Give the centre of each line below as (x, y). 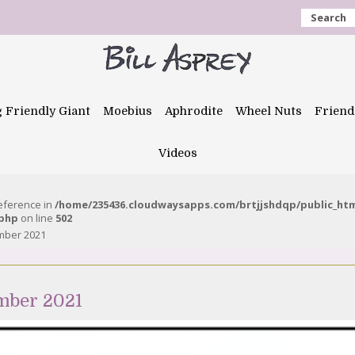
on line (37, 218)
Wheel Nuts (269, 111)
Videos (177, 153)
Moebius (128, 111)
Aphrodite (194, 111)
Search (328, 17)
